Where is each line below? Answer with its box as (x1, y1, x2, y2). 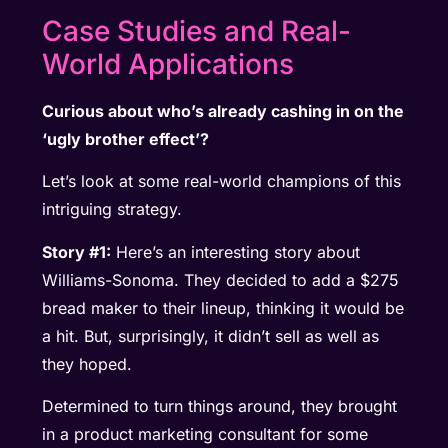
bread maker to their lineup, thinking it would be (42, 297, 405, 318)
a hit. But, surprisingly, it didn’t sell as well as (42, 325, 380, 346)
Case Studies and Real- (42, 13, 352, 48)
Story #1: (42, 241, 112, 262)
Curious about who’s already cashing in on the (42, 100, 405, 121)
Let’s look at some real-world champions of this (42, 171, 402, 192)
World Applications (42, 46, 295, 81)
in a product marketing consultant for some (42, 424, 369, 445)
